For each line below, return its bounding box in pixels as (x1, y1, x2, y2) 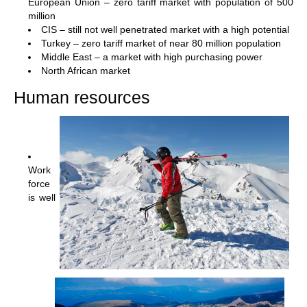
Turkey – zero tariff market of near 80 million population (41, 38, 281, 49)
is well (28, 192, 56, 204)
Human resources (14, 88, 155, 108)
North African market (41, 65, 130, 77)
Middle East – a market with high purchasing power (41, 51, 262, 63)
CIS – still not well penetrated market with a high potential (41, 24, 289, 36)
